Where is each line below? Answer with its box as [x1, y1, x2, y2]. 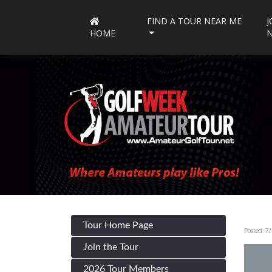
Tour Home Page [83, 220, 153, 230]
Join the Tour [83, 242, 138, 252]
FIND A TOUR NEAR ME [146, 15, 242, 27]
